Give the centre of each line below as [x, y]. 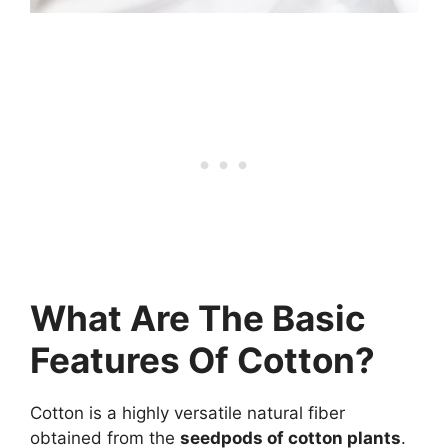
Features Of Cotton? [202, 359]
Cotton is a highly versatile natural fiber [187, 412]
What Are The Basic [198, 317]
